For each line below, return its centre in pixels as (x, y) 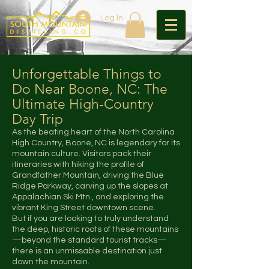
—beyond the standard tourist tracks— (89, 240)
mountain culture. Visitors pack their (82, 154)
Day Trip (38, 119)
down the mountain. (51, 262)
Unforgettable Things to (87, 74)
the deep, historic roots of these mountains (95, 230)
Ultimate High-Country (83, 104)
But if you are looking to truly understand (90, 219)
